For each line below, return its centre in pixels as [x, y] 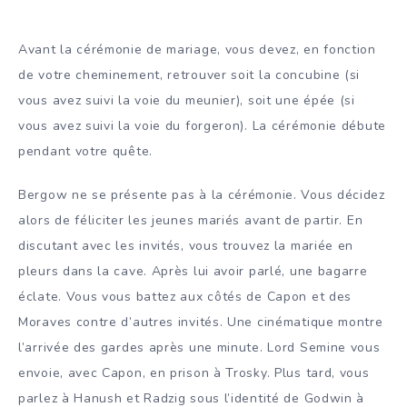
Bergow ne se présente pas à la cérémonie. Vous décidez [202, 195]
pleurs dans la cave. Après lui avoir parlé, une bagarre [193, 272]
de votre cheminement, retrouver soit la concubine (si [189, 74]
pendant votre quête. [85, 151]
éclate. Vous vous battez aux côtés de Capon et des [185, 297]
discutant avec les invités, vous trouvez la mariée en [186, 246]
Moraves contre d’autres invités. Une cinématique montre [201, 323]
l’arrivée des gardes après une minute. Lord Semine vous [199, 348]
